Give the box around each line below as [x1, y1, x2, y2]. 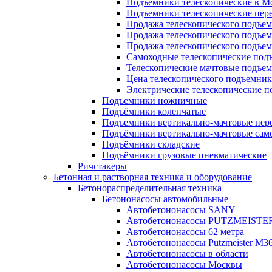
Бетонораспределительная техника [78, 183, 222, 193]
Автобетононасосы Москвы [126, 259, 242, 270]
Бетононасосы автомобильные [102, 194, 228, 204]
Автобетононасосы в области [126, 248, 248, 259]
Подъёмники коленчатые [102, 106, 206, 117]
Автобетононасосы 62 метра [126, 226, 244, 237]
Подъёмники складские [102, 139, 200, 149]
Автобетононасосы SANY [126, 205, 236, 215]
